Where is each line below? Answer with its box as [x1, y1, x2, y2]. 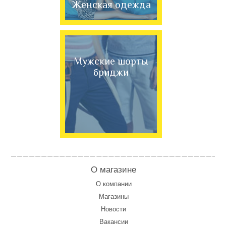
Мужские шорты [74, 55, 148, 67]
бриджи [93, 67, 129, 78]
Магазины [98, 193, 129, 201]
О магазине [91, 165, 136, 175]
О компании [95, 180, 132, 188]
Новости [101, 205, 126, 213]
